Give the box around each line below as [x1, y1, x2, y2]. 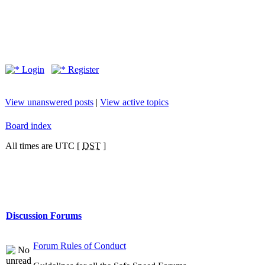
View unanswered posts [5, 97, 93, 107]
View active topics [100, 97, 169, 107]
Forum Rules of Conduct [33, 241, 126, 251]
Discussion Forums [6, 211, 82, 221]
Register [66, 64, 99, 75]
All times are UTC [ [5, 141, 82, 151]
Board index [5, 121, 51, 131]
